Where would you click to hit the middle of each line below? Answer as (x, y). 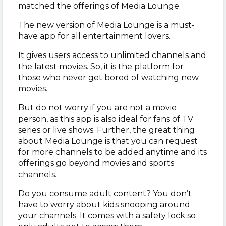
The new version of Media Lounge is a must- (106, 25)
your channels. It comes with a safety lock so (107, 215)
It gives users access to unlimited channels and (112, 55)
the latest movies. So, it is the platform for (101, 66)
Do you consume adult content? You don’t (105, 193)
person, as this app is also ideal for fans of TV (106, 119)
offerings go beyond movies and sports (96, 163)
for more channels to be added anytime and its (112, 152)
